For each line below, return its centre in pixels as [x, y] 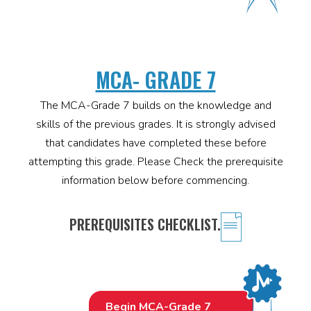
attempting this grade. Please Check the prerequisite [155, 162]
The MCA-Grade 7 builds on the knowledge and [155, 106]
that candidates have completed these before [155, 143]
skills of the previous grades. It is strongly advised [155, 125]
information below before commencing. [155, 181]
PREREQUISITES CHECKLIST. [145, 225]
